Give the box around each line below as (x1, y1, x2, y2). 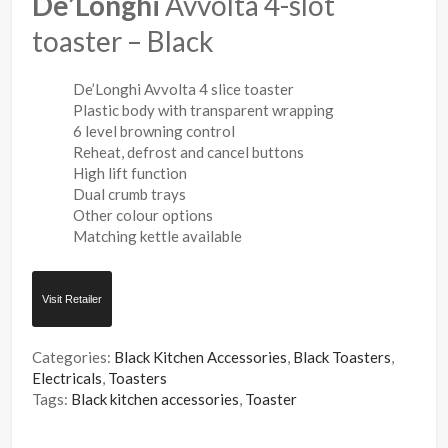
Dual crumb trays (73, 185, 187, 204)
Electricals (32, 369, 103, 388)
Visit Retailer (42, 293, 103, 306)
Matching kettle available (73, 227, 243, 246)
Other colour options (73, 206, 214, 225)
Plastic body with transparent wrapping (73, 101, 335, 120)
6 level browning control (73, 122, 236, 141)
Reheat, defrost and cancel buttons (73, 143, 305, 162)
